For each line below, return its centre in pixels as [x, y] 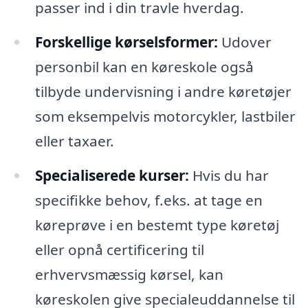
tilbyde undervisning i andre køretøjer [163, 92]
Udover [244, 42]
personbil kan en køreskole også [144, 67]
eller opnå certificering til [119, 249]
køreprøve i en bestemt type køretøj [157, 224]
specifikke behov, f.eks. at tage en [148, 200]
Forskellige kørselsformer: [126, 42]
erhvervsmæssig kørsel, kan [129, 274]
